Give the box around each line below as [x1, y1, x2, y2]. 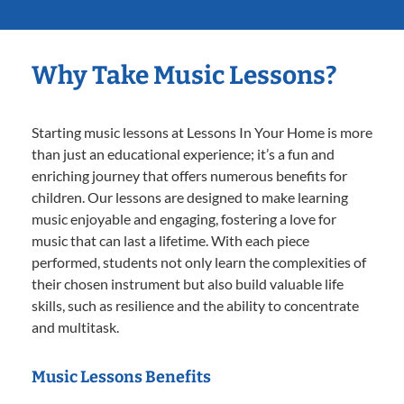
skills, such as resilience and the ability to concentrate [32, 296, 359, 314]
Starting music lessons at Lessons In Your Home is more [32, 123, 372, 141]
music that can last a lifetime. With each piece [32, 231, 309, 249]
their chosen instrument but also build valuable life [32, 274, 344, 292]
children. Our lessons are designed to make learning [32, 188, 348, 206]
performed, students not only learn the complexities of [32, 252, 366, 271]
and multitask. [32, 317, 119, 335]
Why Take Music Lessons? [32, 60, 337, 90]
